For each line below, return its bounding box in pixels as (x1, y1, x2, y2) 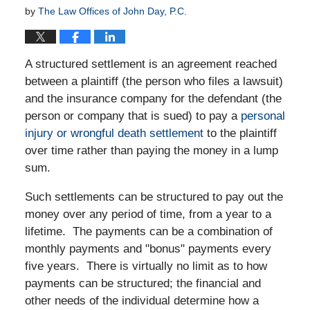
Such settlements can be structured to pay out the (24, 190, 283, 203)
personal (240, 109, 285, 122)
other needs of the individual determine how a (24, 293, 259, 307)
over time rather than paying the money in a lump (24, 143, 278, 157)
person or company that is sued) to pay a (24, 109, 241, 122)
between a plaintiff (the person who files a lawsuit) (24, 74, 283, 88)
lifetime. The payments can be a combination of (24, 224, 273, 238)
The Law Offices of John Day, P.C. (37, 5, 187, 17)
